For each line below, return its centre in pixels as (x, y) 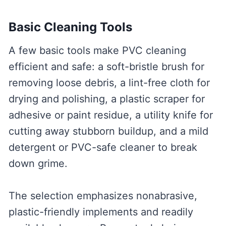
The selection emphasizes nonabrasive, (103, 196)
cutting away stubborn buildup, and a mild (108, 131)
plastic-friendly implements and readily (101, 212)
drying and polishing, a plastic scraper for (106, 99)
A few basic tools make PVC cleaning (97, 51)
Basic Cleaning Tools (70, 27)
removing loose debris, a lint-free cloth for (109, 83)
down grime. (38, 164)
